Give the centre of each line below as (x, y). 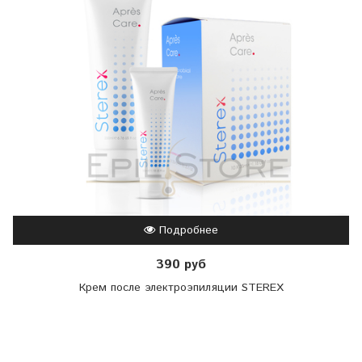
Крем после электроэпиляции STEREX (181, 287)
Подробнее (187, 231)
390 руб (181, 265)
